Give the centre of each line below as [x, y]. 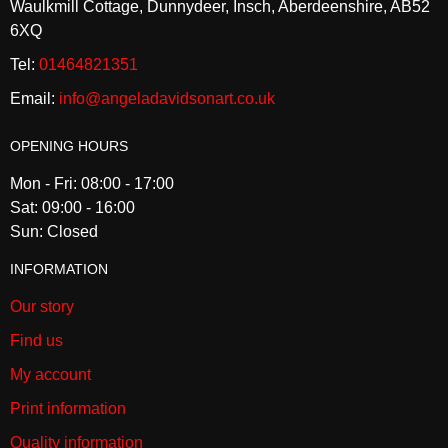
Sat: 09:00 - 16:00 [72, 208]
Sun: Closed [54, 232]
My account [50, 375]
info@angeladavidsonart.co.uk [167, 99]
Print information [68, 409]
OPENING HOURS [69, 146]
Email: [34, 99]
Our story [42, 307]
